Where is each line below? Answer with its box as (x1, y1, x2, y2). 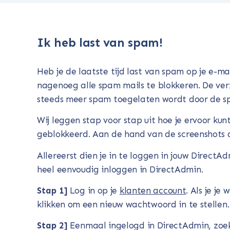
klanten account (119, 185, 186, 196)
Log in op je (67, 185, 120, 196)
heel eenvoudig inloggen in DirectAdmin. (37, 164, 203, 175)
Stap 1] (37, 185, 67, 196)
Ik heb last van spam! (37, 35, 163, 50)
